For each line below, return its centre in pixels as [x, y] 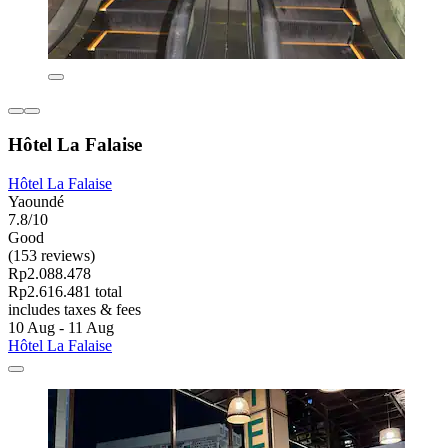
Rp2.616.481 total [65, 291]
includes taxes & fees [74, 309]
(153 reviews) [51, 255]
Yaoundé [36, 201]
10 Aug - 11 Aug [61, 327]
